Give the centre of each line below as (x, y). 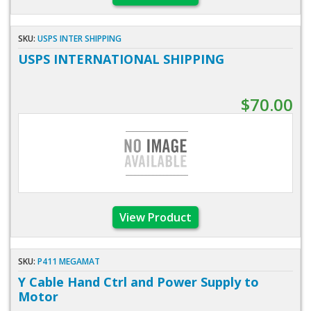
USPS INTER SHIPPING (79, 38)
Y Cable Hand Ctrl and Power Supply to (138, 281)
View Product (155, 217)
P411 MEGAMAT (69, 261)
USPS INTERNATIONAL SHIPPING (121, 59)
